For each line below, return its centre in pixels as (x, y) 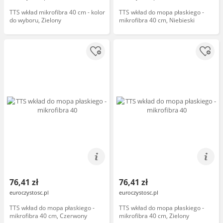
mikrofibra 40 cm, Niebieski (157, 20)
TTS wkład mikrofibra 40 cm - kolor (57, 12)
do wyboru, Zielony (35, 20)
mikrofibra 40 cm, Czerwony (48, 216)
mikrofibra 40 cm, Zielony (154, 216)
